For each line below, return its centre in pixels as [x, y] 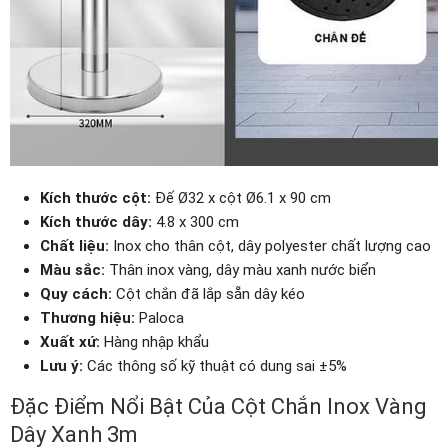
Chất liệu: [74, 245]
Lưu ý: [61, 365]
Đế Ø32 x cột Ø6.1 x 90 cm [241, 197]
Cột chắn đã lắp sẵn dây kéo [208, 293]
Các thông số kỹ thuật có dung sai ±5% [215, 365]
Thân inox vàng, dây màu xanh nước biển [240, 269]
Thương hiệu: [87, 317]
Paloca [159, 317]
